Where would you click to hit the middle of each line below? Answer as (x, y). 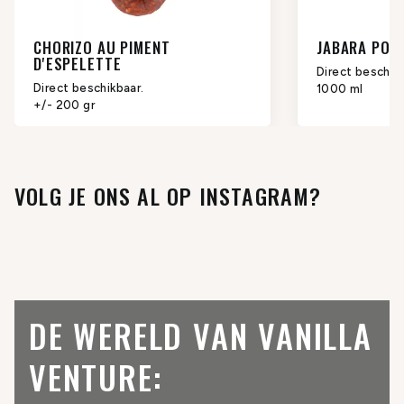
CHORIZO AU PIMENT (102, 48)
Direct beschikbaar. (89, 88)
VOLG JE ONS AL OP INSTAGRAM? (168, 196)
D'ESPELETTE (78, 64)
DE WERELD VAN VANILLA (201, 335)
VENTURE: (96, 377)
